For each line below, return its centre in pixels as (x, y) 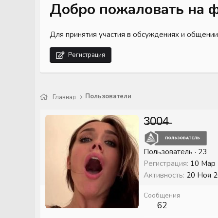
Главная (64, 98)
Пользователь (168, 152)
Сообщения (162, 195)
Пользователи (109, 97)
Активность (163, 175)
